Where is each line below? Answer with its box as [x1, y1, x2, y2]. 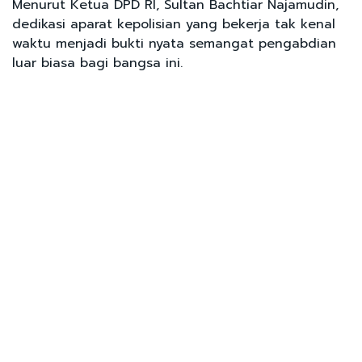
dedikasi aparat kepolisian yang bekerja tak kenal [12, 14, 335, 34]
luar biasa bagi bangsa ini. [12, 53, 183, 73]
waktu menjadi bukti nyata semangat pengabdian [12, 33, 336, 53]
